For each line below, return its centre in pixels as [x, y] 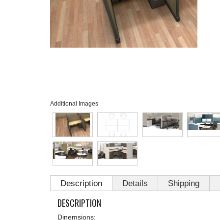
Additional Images [74, 103]
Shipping [184, 184]
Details [135, 184]
